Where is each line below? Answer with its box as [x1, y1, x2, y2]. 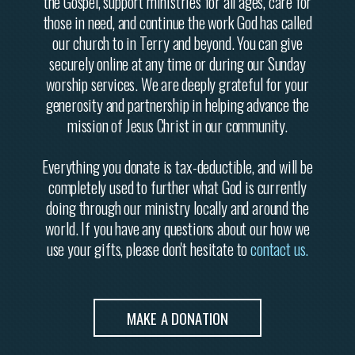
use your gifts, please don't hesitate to [46, 236, 251, 261]
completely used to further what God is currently [48, 174, 307, 199]
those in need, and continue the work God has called [43, 10, 312, 34]
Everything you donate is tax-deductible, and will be [42, 154, 313, 178]
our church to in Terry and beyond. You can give [52, 30, 303, 55]
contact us [250, 236, 306, 261]
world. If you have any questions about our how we [45, 216, 310, 240]
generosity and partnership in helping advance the [45, 92, 310, 116]
